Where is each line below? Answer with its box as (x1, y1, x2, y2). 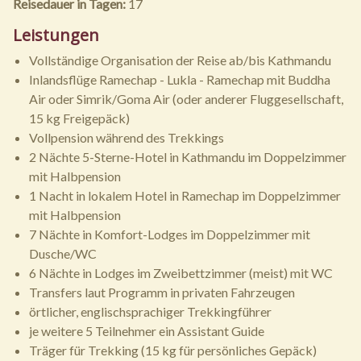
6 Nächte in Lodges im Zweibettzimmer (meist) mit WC (29, 265, 333, 280)
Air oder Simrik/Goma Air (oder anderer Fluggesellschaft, (29, 91, 343, 106)
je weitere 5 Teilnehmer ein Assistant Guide (29, 323, 264, 338)
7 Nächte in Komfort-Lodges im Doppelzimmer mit (29, 226, 310, 242)
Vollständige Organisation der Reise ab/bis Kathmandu (29, 52, 331, 68)
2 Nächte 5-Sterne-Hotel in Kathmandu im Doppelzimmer (29, 149, 346, 164)
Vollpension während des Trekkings (29, 130, 224, 145)
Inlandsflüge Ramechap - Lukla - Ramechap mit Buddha (29, 72, 330, 87)
